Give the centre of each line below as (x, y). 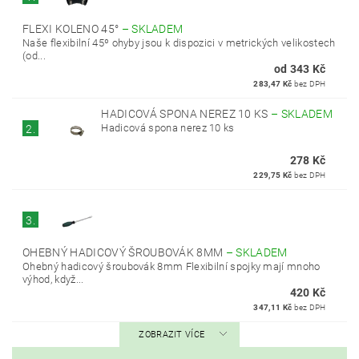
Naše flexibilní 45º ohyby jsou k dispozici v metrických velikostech (179, 42)
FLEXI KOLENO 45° (72, 28)
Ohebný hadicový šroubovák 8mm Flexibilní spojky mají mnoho (171, 266)
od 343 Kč (300, 69)
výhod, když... (53, 279)
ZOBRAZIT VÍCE (172, 334)
